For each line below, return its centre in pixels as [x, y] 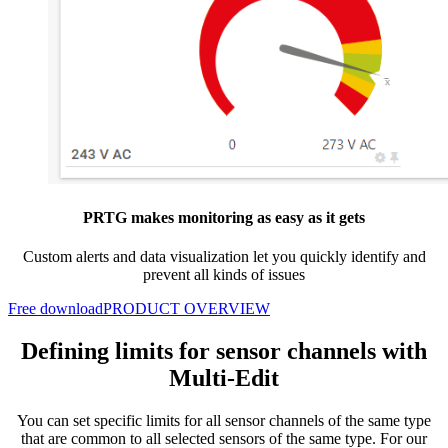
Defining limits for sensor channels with [224, 350]
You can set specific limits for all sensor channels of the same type [224, 420]
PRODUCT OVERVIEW [186, 309]
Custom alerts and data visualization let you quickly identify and [224, 257]
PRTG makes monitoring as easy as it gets [224, 217]
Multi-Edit [224, 377]
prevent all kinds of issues [224, 275]
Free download [55, 309]
